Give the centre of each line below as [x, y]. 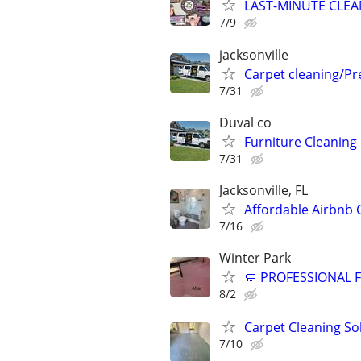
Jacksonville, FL [263, 190]
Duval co [245, 122]
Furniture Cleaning [301, 141]
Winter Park [255, 258]
